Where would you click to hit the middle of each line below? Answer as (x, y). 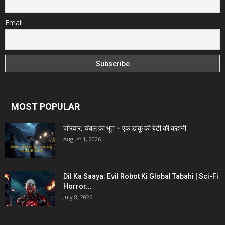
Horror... (78, 186)
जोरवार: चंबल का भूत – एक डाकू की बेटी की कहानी (125, 128)
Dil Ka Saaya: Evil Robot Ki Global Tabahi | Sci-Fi (141, 176)
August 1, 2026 (82, 139)
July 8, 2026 (78, 197)
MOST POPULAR (45, 106)
